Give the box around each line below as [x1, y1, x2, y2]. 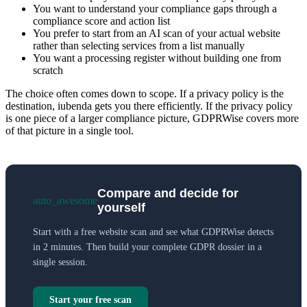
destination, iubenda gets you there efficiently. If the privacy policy [5, 99, 293, 112]
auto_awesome [33, 194, 97, 206]
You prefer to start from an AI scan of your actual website [33, 27, 280, 39]
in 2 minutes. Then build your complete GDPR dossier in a [33, 241, 262, 252]
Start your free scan [49, 294, 132, 305]
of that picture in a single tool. [5, 124, 134, 136]
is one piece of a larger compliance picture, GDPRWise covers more [5, 112, 299, 124]
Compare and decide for [97, 186, 238, 200]
